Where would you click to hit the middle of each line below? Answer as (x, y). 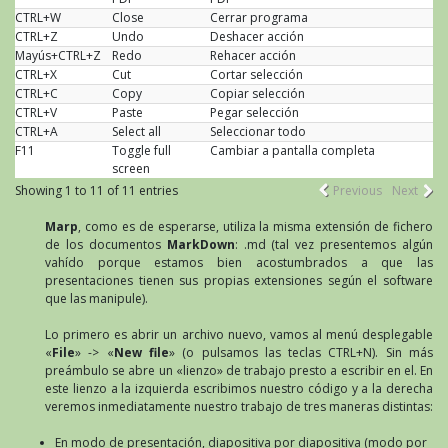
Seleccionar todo (258, 131)
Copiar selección (257, 93)
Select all (136, 131)
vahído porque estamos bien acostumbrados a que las (239, 262)
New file (141, 352)
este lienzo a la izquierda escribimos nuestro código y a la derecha (239, 388)
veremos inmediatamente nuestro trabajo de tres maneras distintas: (239, 406)
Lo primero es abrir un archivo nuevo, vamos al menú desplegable (239, 334)
